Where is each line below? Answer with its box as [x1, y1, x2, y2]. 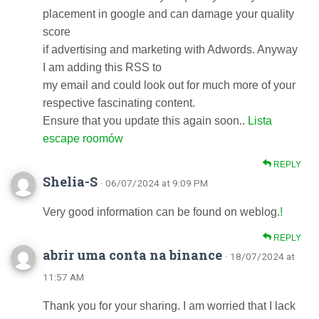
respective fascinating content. [43, 97, 195, 109]
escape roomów [43, 132, 123, 145]
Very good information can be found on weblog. [43, 206, 280, 218]
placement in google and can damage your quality [43, 8, 294, 20]
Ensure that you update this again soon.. [43, 115, 248, 127]
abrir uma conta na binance [43, 246, 222, 263]
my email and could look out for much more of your [43, 79, 296, 91]
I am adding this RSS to [43, 61, 162, 73]
